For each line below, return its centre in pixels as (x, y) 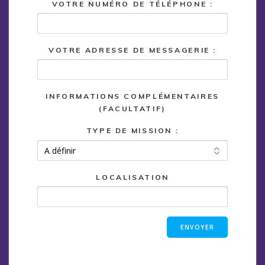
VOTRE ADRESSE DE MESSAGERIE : (132, 50)
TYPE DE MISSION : (132, 131)
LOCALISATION (132, 177)
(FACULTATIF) (132, 109)
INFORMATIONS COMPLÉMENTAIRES (132, 96)
